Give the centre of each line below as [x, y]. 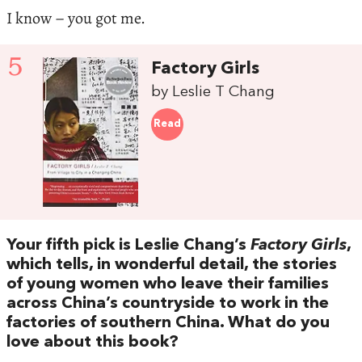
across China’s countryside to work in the [168, 303]
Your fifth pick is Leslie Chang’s [128, 245]
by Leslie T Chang [213, 93]
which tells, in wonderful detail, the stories [172, 265]
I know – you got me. [76, 19]
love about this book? [93, 342]
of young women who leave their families [168, 284]
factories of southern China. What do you [168, 323]
